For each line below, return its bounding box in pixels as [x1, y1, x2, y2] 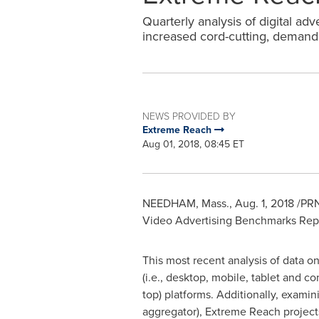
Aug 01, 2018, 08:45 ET [142, 137, 244, 152]
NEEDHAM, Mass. [142, 195, 229, 211]
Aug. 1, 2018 [234, 195, 294, 211]
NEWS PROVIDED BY [142, 109, 236, 122]
